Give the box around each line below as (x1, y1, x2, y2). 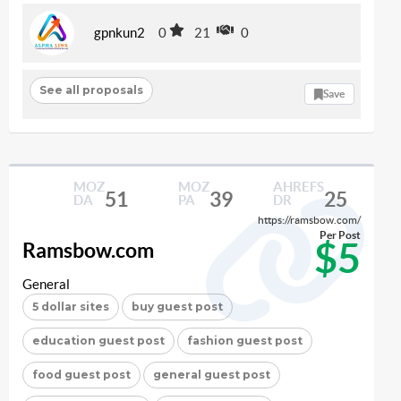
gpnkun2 (94, 25, 145, 41)
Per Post (320, 228, 361, 241)
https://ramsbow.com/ (258, 213, 361, 226)
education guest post (32, 333, 165, 347)
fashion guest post (187, 333, 303, 347)
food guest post (32, 367, 131, 381)
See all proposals (38, 83, 143, 98)
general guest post (153, 367, 270, 381)
